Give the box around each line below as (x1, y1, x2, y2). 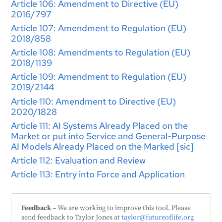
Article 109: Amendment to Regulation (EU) (11, 71, 187, 83)
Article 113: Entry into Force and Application (11, 168, 185, 180)
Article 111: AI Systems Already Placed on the (11, 119, 188, 131)
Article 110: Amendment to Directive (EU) (11, 95, 176, 107)
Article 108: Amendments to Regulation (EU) (11, 47, 191, 58)
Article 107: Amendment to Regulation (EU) (11, 22, 187, 34)
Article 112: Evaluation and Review (11, 154, 146, 166)
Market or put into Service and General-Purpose (11, 130, 206, 142)
